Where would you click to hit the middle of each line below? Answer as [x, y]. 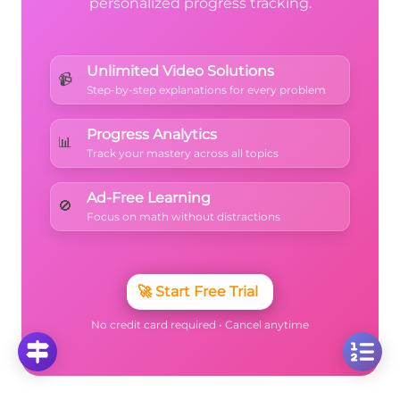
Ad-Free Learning [149, 197]
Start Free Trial [207, 291]
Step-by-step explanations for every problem [206, 89]
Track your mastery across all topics [183, 153]
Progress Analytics [152, 134]
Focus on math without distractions [183, 216]
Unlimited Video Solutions [180, 71]
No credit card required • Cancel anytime [200, 324]
